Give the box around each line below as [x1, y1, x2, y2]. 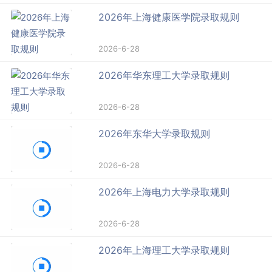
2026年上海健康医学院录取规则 [98, 11, 240, 24]
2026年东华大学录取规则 [98, 127, 211, 140]
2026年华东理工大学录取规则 [98, 69, 230, 82]
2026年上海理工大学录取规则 [98, 244, 230, 257]
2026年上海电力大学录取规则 [98, 186, 230, 199]
